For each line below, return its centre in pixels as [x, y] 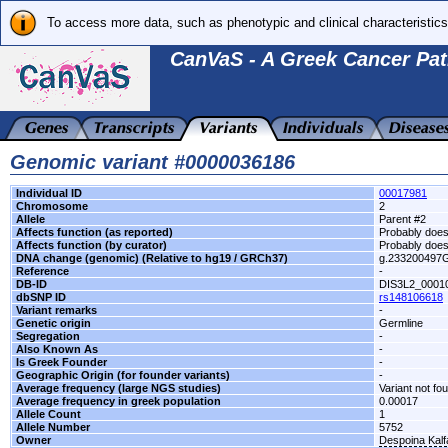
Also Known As [57, 349]
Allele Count [48, 414]
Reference [42, 271]
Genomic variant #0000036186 [152, 162]
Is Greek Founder [61, 362]
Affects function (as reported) [94, 232]
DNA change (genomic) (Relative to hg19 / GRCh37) [152, 258]
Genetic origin [53, 323]
